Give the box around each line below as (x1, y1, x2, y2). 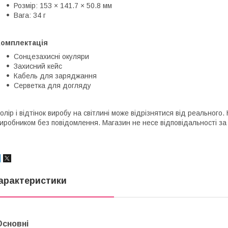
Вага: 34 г (14, 11, 46, 19)
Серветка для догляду (14, 81, 91, 90)
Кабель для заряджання (14, 71, 97, 80)
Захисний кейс (14, 62, 62, 70)
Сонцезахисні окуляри (14, 52, 89, 61)
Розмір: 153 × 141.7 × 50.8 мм (14, 1, 112, 10)
